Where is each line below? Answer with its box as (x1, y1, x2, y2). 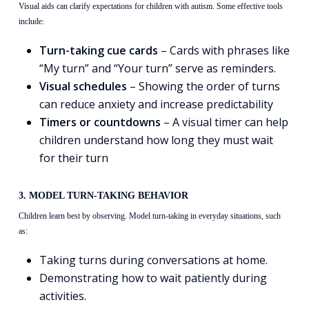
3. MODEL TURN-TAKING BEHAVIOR (18, 190, 188, 201)
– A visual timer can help (160, 114, 288, 130)
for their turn (39, 150, 108, 166)
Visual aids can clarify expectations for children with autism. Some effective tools (18, 1, 283, 12)
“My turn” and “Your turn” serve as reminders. (39, 61, 276, 77)
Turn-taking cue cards (39, 43, 158, 59)
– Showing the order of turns (126, 79, 280, 94)
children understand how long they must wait (39, 132, 273, 148)
